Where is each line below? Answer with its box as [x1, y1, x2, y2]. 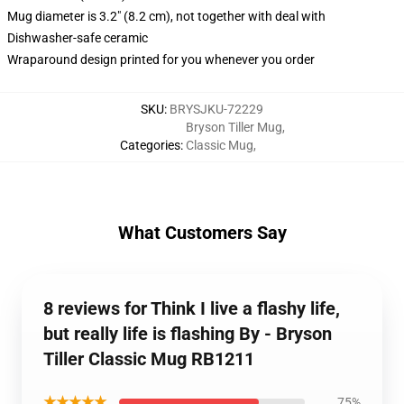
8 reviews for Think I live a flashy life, [43, 298, 340, 319]
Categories [119, 138, 180, 152]
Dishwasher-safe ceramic [7, 31, 148, 45]
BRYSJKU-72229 [170, 102, 263, 116]
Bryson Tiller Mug [185, 120, 282, 134]
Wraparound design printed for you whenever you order [7, 52, 315, 67]
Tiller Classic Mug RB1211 [43, 348, 254, 370]
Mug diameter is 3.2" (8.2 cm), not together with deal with [7, 9, 326, 23]
